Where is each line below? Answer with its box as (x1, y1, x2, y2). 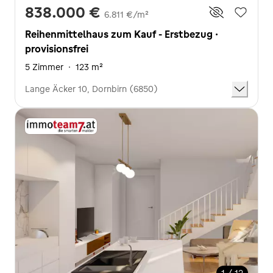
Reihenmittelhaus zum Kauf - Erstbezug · (25, 27, 218, 40)
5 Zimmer (25, 61, 63, 73)
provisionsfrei (25, 42, 88, 55)
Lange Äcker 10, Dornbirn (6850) (25, 83, 158, 94)
